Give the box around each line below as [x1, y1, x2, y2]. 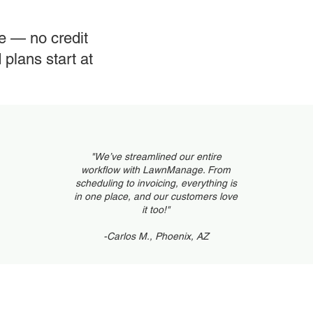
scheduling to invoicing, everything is [75, 177, 237, 189]
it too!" [142, 204, 170, 215]
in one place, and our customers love [74, 191, 238, 202]
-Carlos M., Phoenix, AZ [103, 231, 209, 242]
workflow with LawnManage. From [81, 164, 231, 175]
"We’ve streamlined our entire [90, 151, 221, 162]
